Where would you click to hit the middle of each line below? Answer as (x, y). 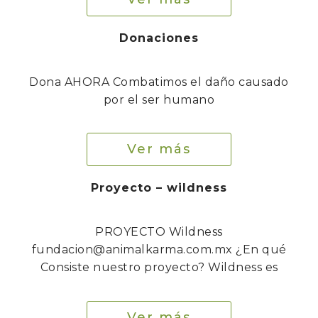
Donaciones (159, 38)
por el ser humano (159, 99)
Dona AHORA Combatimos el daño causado (159, 82)
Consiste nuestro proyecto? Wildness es (159, 268)
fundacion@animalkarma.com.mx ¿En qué (159, 250)
